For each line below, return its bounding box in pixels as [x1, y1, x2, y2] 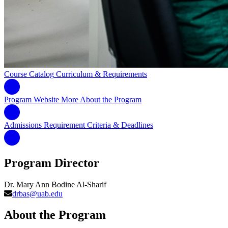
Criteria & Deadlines [87, 120, 153, 129]
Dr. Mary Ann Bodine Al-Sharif [4, 180, 106, 189]
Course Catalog [4, 69, 54, 78]
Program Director [4, 156, 99, 169]
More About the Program [61, 95, 141, 104]
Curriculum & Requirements [56, 69, 147, 78]
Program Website [4, 95, 59, 104]
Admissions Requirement [4, 120, 85, 129]
